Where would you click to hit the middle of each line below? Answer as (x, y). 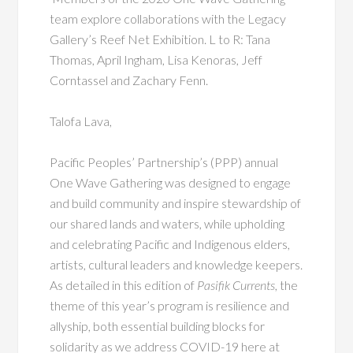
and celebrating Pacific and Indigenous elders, (170, 243)
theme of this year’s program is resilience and (170, 305)
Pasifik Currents (236, 284)
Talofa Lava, (81, 121)
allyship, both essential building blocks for (158, 325)
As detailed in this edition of (124, 284)
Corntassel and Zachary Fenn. (129, 80)
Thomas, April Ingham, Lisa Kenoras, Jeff (156, 59)
